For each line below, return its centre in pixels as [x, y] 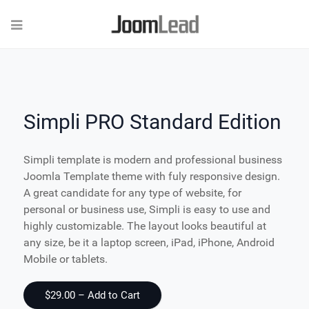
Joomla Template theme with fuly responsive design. [152, 177]
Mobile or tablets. [66, 259]
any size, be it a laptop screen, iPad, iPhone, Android [149, 243]
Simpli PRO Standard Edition [152, 122]
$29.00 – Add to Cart [92, 296]
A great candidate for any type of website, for [132, 193]
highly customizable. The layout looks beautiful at [145, 226]
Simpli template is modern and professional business [153, 160]
